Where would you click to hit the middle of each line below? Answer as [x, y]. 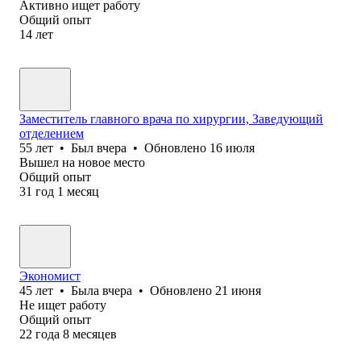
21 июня [238, 290]
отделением [52, 133]
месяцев [95, 334]
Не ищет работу [63, 305]
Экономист [50, 276]
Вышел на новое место [82, 162]
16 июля [232, 147]
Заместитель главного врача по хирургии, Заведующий [171, 118]
